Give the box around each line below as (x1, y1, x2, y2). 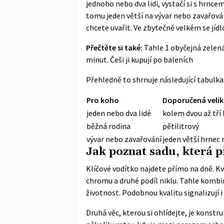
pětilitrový (162, 120, 199, 131)
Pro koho (86, 94, 119, 105)
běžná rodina (86, 120, 130, 131)
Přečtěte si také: (86, 42, 142, 52)
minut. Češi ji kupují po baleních (86, 54, 193, 64)
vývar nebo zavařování (86, 133, 161, 144)
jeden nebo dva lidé (86, 107, 151, 118)
